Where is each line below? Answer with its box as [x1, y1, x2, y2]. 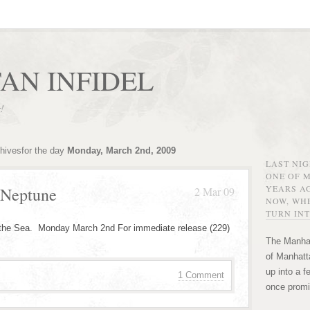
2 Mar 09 [194, 184, 235, 199]
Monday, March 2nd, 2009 [66, 145, 176, 156]
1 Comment [178, 270, 224, 280]
